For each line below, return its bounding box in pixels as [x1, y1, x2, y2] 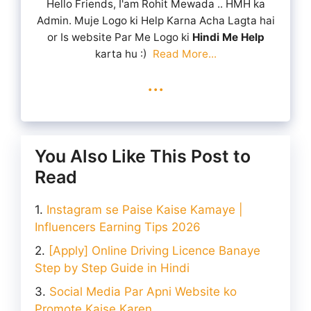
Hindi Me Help [192, 31, 264, 44]
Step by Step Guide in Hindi [35, 260, 190, 275]
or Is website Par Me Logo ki [47, 31, 192, 44]
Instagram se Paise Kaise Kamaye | [47, 202, 243, 217]
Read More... [152, 47, 217, 61]
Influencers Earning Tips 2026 [35, 219, 201, 234]
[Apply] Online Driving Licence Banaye [49, 243, 260, 258]
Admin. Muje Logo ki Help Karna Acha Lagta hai [36, 14, 275, 28]
